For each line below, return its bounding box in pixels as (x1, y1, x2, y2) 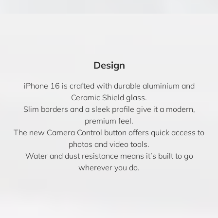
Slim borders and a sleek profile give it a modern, (23, 104, 195, 114)
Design (93, 59, 125, 71)
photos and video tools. (69, 139, 149, 149)
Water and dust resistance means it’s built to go (25, 151, 193, 161)
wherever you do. (78, 163, 140, 172)
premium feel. (85, 116, 133, 126)
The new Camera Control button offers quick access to (14, 127, 204, 137)
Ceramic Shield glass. (71, 92, 147, 102)
